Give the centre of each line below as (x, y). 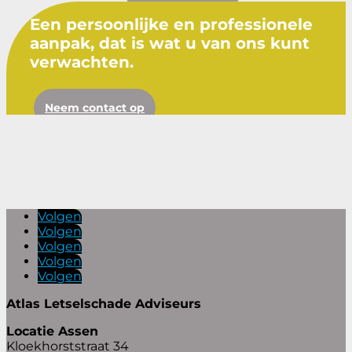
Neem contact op (95, 107)
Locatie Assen (52, 331)
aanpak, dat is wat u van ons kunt (170, 43)
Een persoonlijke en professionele (171, 24)
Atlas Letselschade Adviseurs (104, 303)
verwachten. (82, 62)
